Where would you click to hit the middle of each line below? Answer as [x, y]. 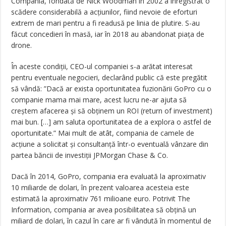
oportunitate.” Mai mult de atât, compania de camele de [103, 133]
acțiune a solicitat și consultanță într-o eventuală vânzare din [110, 144]
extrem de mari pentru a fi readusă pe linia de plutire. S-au [106, 23]
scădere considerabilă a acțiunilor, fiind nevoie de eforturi [104, 12]
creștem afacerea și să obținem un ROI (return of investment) [112, 111]
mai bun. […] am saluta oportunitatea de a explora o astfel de [111, 122]
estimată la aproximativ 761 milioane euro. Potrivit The [101, 199]
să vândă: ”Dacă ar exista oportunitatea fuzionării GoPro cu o [111, 89]
